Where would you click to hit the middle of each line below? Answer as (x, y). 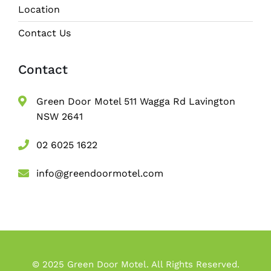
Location (39, 9)
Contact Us (44, 33)
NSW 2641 (60, 116)
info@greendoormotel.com (100, 173)
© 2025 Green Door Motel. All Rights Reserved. (135, 264)
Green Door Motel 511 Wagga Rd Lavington (136, 101)
